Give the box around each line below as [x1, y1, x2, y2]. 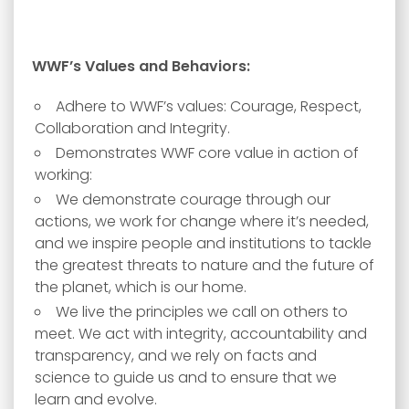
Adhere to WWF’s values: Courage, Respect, [56, 96, 362, 117]
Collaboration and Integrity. [35, 118, 230, 139]
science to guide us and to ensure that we [35, 367, 337, 388]
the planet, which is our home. [35, 277, 246, 298]
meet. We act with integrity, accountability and [35, 323, 367, 344]
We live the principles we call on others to [56, 301, 348, 322]
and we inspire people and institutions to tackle [35, 233, 372, 254]
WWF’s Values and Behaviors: [32, 56, 250, 77]
